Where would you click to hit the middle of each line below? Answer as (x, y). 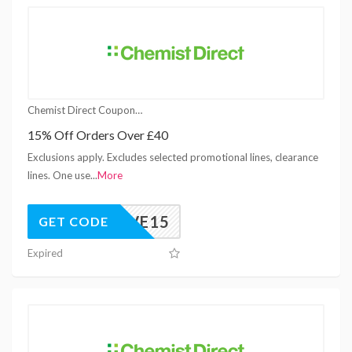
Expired (45, 253)
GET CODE (73, 221)
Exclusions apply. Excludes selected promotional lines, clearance (173, 157)
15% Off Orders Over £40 (98, 134)
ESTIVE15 (131, 221)
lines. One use (59, 175)
